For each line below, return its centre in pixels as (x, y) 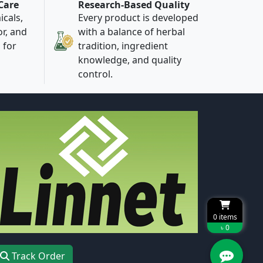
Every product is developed (138, 18)
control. (95, 74)
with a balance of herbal (131, 32)
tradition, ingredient (123, 46)
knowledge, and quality (130, 60)
